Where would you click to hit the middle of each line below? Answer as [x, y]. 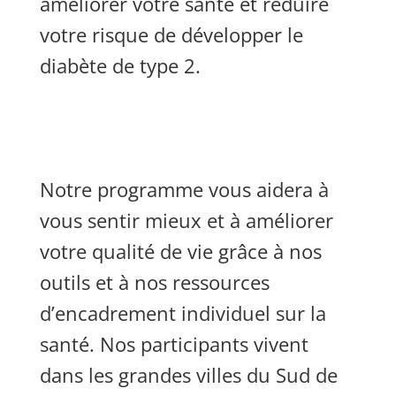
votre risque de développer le [171, 34]
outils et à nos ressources [154, 282]
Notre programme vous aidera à [184, 189]
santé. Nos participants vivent [174, 344]
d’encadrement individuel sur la [183, 313]
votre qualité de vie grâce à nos [180, 251]
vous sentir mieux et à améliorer [186, 220]
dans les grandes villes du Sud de [188, 375]
